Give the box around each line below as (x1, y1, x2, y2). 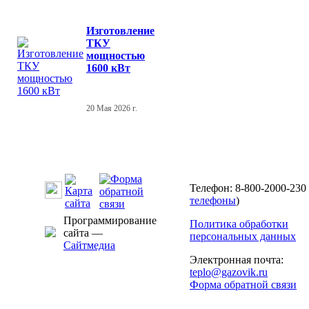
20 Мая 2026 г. (86, 103, 137, 112)
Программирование (63, 215, 157, 226)
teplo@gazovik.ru (190, 266, 268, 278)
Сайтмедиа (63, 239, 115, 251)
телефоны (190, 195, 236, 206)
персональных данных (190, 230, 296, 242)
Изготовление (86, 24, 154, 37)
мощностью (86, 49, 145, 61)
